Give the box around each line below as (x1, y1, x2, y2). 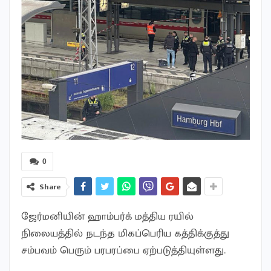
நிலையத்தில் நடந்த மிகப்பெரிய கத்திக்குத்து (21, 224, 229, 242)
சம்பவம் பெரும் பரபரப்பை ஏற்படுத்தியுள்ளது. (21, 241, 226, 259)
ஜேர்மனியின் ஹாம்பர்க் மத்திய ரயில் (21, 207, 194, 225)
